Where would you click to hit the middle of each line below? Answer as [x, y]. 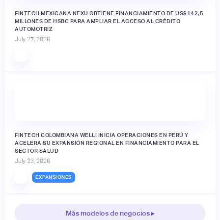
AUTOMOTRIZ [33, 29]
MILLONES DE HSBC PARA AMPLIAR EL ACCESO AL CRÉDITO [97, 21]
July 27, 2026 [32, 39]
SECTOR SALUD [37, 151]
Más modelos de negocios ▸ [110, 213]
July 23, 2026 [32, 161]
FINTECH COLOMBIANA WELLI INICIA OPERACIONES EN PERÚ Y [102, 135]
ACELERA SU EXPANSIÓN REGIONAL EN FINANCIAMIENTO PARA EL [107, 143]
